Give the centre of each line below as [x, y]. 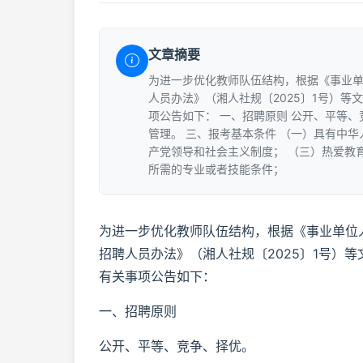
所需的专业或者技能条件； [216, 169]
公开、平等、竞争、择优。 [177, 346]
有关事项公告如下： [157, 276]
